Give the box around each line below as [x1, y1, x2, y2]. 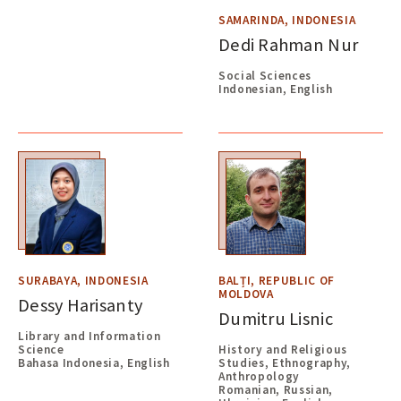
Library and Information [18, 328, 161, 345]
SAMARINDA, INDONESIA [218, 13, 356, 28]
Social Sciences [218, 68, 312, 84]
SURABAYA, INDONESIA [18, 273, 149, 288]
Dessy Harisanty [18, 293, 143, 317]
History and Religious [218, 342, 348, 358]
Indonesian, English [218, 81, 333, 98]
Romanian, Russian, [218, 382, 334, 398]
